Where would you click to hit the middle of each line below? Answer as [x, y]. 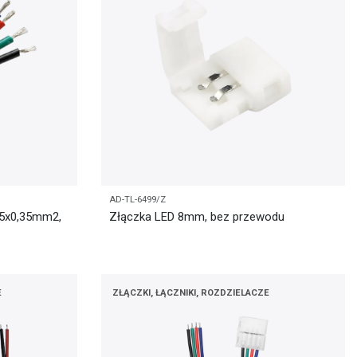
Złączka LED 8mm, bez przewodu [197, 216]
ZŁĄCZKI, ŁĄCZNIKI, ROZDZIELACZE [191, 293]
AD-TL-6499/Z [137, 200]
